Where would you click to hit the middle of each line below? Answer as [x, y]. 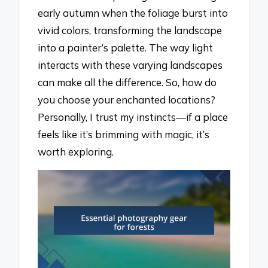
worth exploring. [76, 152]
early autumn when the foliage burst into [133, 13]
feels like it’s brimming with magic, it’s [124, 135]
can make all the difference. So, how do [127, 83]
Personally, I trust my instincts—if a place [133, 117]
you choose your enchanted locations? [127, 100]
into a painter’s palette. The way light [126, 48]
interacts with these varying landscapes [130, 65]
